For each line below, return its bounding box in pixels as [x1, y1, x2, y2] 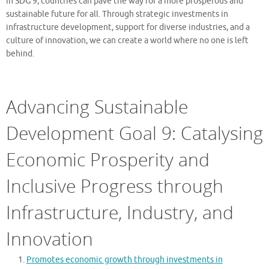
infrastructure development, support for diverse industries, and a [6, 22, 250, 32]
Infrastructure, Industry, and [6, 200, 234, 225]
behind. [6, 48, 34, 59]
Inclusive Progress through [6, 174, 223, 199]
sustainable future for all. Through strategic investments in [6, 8, 228, 19]
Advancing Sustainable [6, 94, 188, 119]
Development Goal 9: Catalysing [6, 121, 263, 146]
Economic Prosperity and [6, 147, 210, 172]
